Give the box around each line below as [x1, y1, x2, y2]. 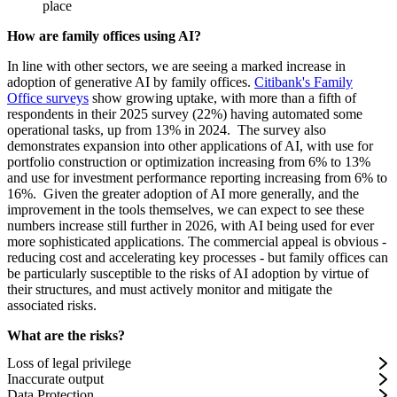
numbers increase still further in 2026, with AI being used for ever [7, 217, 374, 233]
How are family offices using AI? [7, 27, 205, 43]
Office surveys [7, 90, 89, 105]
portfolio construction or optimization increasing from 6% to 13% [7, 153, 370, 169]
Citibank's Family [254, 74, 353, 90]
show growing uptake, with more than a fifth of [89, 90, 356, 105]
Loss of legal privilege [7, 355, 131, 371]
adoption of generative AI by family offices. [7, 74, 254, 90]
